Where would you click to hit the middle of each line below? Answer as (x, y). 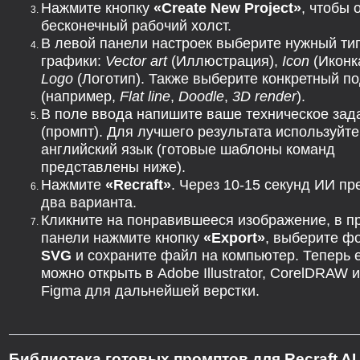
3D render (264, 96)
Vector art (136, 61)
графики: (73, 61)
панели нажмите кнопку (122, 238)
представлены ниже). (113, 167)
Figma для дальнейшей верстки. (150, 291)
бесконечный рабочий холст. (136, 26)
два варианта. (89, 202)
